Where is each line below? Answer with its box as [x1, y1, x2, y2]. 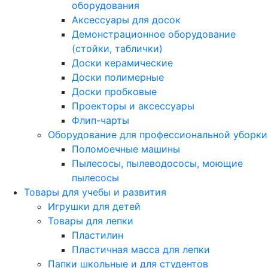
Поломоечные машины [72, 143, 180, 155]
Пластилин [72, 229, 123, 241]
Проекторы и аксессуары [72, 100, 194, 112]
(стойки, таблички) [72, 42, 163, 54]
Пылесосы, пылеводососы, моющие [72, 157, 243, 169]
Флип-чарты [72, 114, 129, 126]
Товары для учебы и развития [24, 186, 166, 198]
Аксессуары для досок [72, 14, 181, 26]
